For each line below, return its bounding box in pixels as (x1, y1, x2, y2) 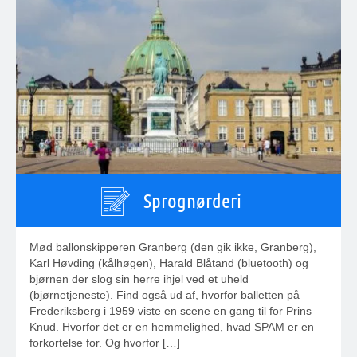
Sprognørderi (143, 188, 241, 213)
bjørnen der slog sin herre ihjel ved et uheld (29, 273, 249, 286)
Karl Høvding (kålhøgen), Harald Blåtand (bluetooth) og (29, 257, 308, 270)
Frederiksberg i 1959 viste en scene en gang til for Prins (29, 304, 312, 318)
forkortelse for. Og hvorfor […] (29, 336, 180, 350)
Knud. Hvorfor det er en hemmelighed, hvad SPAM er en (29, 320, 314, 334)
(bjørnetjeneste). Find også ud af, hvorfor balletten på (29, 288, 300, 302)
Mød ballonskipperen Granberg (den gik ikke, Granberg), (29, 241, 316, 254)
